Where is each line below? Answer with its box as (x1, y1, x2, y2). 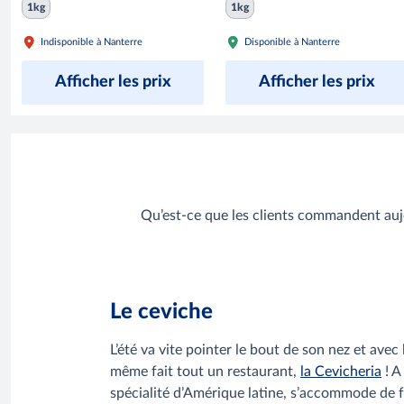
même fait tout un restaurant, (110, 363, 300, 379)
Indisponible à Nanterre (41, 36, 142, 47)
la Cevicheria (300, 363, 381, 379)
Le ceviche (110, 300, 213, 323)
